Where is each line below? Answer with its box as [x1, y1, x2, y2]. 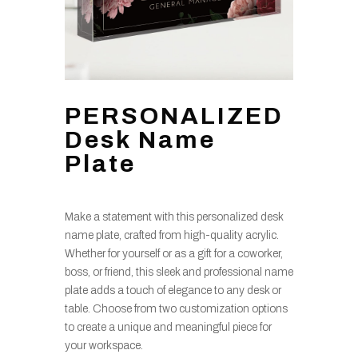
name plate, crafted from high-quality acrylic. [64, 229, 279, 241]
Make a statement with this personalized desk [64, 210, 283, 223]
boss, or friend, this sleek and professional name [64, 265, 293, 278]
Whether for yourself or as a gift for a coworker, [64, 247, 283, 260]
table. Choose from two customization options [64, 302, 288, 315]
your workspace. [64, 339, 143, 352]
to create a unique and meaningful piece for [64, 320, 272, 333]
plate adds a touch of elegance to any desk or [64, 284, 281, 296]
